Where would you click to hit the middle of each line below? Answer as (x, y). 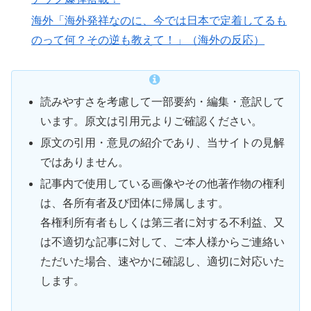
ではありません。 (85, 162)
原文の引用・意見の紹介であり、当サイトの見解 (163, 143)
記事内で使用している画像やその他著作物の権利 (163, 184)
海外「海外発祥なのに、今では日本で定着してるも (159, 21)
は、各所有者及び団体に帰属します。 (135, 203)
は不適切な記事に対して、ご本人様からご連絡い (163, 242)
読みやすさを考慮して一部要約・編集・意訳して (163, 102)
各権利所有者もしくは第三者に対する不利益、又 (163, 223)
